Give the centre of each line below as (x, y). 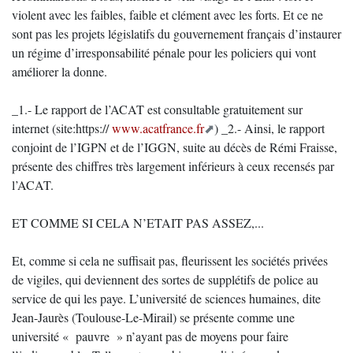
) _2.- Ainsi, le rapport (269, 128)
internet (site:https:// (62, 128)
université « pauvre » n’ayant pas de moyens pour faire (150, 336)
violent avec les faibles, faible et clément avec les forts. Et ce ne (167, 15)
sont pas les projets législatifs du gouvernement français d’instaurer (176, 33)
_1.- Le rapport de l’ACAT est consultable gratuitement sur (157, 109)
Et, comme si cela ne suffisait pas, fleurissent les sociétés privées (170, 260)
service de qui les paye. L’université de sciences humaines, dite (166, 298)
